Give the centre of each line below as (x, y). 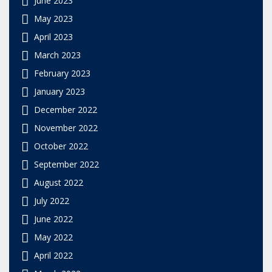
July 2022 (52, 200)
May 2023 (53, 18)
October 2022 (61, 146)
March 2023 (57, 55)
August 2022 (59, 182)
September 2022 (66, 164)
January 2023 (59, 91)
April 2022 (53, 255)
